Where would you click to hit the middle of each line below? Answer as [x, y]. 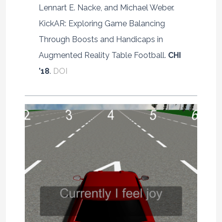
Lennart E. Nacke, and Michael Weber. [106, 7]
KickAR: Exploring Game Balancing [102, 23]
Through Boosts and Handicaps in [101, 39]
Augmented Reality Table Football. [103, 55]
